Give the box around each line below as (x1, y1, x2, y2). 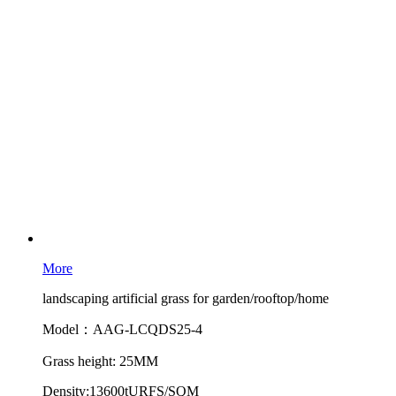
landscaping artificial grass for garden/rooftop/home (42, 291, 329, 306)
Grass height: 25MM (42, 354, 158, 369)
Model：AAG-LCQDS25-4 (42, 322, 202, 337)
